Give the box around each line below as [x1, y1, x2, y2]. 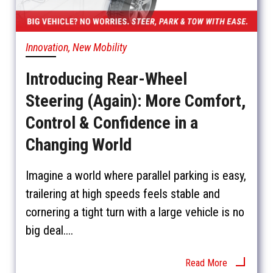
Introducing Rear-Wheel [25, 69, 187, 90]
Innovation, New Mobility [25, 41, 127, 54]
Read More [185, 257, 228, 269]
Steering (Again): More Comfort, [25, 91, 246, 112]
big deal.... [25, 223, 73, 238]
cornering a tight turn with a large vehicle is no [25, 205, 244, 220]
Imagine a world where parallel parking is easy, [25, 168, 246, 183]
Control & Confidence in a [25, 113, 198, 133]
